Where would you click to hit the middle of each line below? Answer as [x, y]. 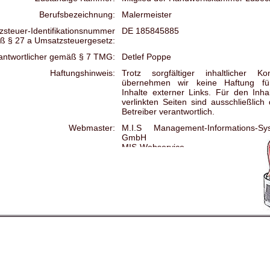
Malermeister [147, 14]
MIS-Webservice [153, 147]
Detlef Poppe [146, 56]
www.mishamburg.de [162, 166]
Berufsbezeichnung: [77, 14]
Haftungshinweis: [83, 73]
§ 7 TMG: [97, 56]
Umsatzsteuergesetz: [74, 40]
